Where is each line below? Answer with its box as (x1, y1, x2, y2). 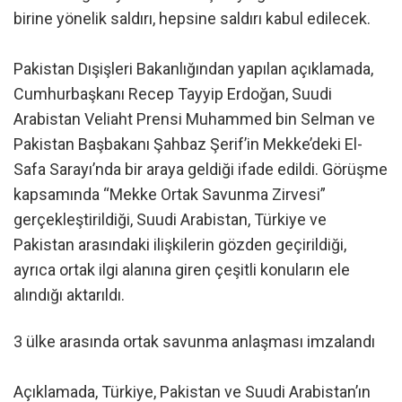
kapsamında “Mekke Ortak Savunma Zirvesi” (13, 185, 326, 205)
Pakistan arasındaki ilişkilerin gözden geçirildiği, (13, 235, 346, 255)
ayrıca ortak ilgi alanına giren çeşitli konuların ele (13, 260, 350, 280)
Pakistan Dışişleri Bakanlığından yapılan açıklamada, (13, 59, 373, 79)
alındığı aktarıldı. (13, 285, 125, 305)
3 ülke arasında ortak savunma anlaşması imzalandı (13, 331, 375, 351)
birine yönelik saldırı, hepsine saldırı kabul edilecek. (13, 9, 371, 29)
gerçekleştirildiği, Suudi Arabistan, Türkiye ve (13, 210, 327, 230)
